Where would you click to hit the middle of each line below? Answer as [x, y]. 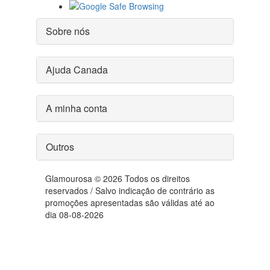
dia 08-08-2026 [74, 215]
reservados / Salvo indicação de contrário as [130, 191]
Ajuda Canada [77, 70]
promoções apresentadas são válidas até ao [130, 203]
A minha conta [77, 108]
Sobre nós [68, 31]
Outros [60, 147]
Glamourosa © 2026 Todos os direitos [118, 179]
